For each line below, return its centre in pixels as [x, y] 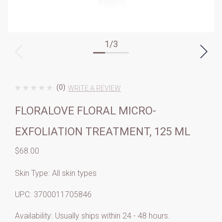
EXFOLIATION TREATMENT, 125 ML [103, 132]
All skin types [74, 173]
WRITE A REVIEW [94, 88]
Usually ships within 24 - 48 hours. [112, 216]
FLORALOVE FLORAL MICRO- [85, 111]
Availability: [34, 216]
